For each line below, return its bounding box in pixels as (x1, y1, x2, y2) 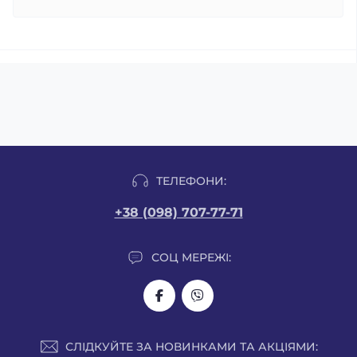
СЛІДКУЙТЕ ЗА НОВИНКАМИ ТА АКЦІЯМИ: (65, 339, 318, 354)
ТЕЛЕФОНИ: (156, 173, 226, 188)
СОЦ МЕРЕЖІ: (151, 249, 231, 265)
